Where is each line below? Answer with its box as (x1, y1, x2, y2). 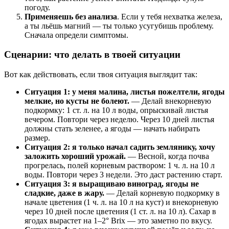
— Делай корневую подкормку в (104, 189, 220, 198)
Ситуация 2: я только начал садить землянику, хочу (25, 143, 215, 152)
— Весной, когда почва (126, 152, 209, 161)
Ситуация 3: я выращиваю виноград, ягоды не (25, 179, 199, 189)
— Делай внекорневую (129, 97, 211, 106)
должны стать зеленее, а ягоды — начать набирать (25, 124, 200, 133)
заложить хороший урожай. (25, 152, 126, 161)
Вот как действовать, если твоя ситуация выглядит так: (4, 70, 197, 79)
